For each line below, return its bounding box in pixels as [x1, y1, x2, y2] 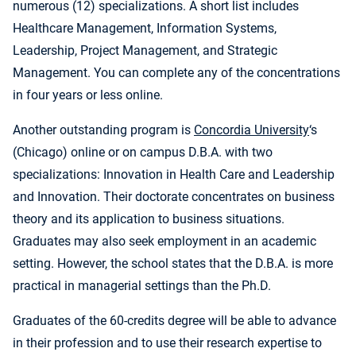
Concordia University [194, 122, 309, 138]
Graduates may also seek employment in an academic [13, 234, 316, 250]
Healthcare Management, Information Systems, [13, 21, 277, 37]
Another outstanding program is [13, 122, 194, 138]
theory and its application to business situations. [13, 211, 284, 227]
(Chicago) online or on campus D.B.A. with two [13, 145, 273, 161]
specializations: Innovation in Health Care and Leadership [13, 167, 335, 183]
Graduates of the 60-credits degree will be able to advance [13, 313, 336, 329]
